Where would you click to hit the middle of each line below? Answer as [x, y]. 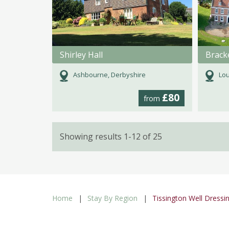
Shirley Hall [81, 55]
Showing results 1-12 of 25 [111, 136]
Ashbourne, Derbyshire [109, 75]
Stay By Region [112, 198]
